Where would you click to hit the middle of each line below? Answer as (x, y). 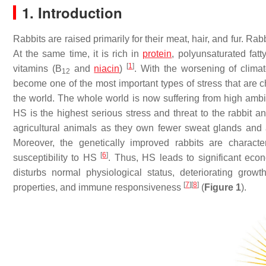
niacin (107, 69)
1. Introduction (72, 12)
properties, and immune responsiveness (98, 187)
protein (157, 54)
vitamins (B (37, 69)
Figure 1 (223, 187)
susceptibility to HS (57, 158)
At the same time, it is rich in (78, 54)
